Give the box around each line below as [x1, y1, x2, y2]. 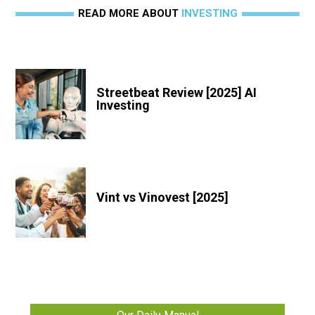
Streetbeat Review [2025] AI [96, 84, 257, 100]
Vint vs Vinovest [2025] [96, 189, 229, 205]
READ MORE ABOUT [77, 7, 181, 20]
